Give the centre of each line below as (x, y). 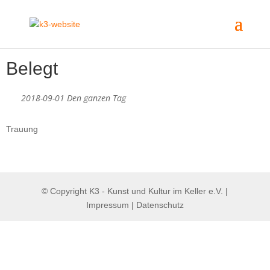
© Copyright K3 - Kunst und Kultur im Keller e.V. (134, 191)
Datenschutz (160, 205)
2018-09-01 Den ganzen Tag (74, 98)
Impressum (107, 205)
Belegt (32, 68)
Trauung (22, 129)
